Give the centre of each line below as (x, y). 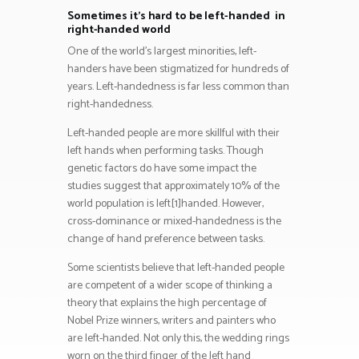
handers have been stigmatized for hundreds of (178, 70)
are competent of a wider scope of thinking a (170, 286)
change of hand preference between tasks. (166, 240)
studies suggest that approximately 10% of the (173, 187)
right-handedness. (110, 105)
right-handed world (119, 30)
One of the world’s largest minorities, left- (162, 52)
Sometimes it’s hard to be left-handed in (176, 17)
